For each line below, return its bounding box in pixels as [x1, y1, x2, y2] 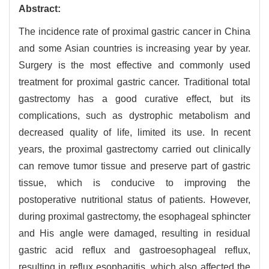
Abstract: [19, 4, 61, 14]
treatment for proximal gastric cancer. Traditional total [19, 77, 250, 87]
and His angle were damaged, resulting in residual [19, 228, 250, 238]
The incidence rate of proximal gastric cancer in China [19, 26, 250, 37]
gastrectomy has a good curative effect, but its [19, 94, 250, 104]
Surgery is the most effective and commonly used [19, 60, 250, 70]
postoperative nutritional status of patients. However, [19, 195, 250, 205]
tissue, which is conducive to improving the [19, 178, 250, 188]
